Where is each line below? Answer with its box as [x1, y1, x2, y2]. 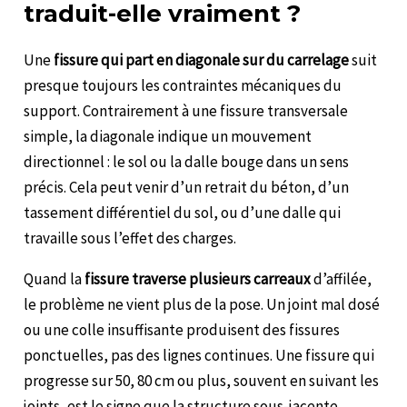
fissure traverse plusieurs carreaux [84, 268, 312, 289]
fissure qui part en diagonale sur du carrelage [51, 49, 350, 70]
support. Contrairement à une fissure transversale [24, 100, 349, 121]
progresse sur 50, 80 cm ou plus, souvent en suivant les [24, 370, 380, 391]
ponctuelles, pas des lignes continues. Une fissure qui [24, 344, 375, 365]
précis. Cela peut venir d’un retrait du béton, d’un [24, 176, 350, 197]
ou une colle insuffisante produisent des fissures [24, 319, 341, 340]
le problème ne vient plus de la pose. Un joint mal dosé [24, 293, 381, 314]
